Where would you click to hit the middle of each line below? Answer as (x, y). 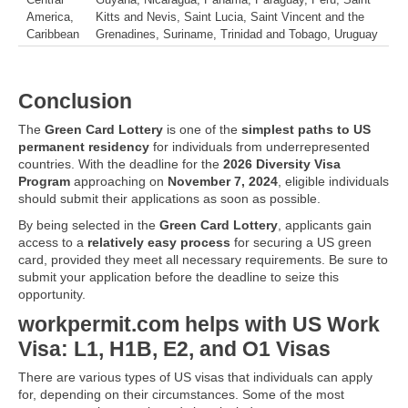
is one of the (202, 130)
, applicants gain (325, 225)
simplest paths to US (306, 130)
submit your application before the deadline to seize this (178, 277)
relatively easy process (159, 243)
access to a (53, 243)
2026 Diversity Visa (282, 164)
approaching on (119, 182)
